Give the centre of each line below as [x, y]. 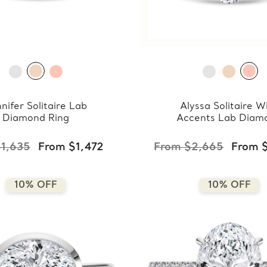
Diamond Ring [35, 118]
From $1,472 [71, 147]
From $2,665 [189, 147]
